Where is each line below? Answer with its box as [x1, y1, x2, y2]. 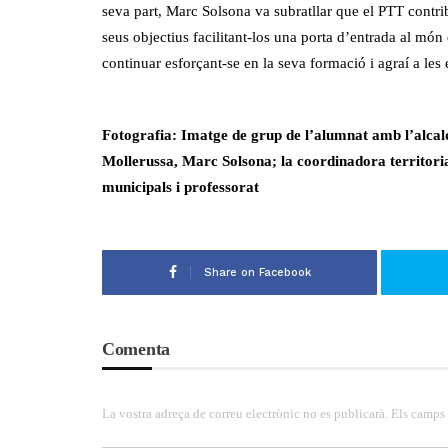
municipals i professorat [102, 178, 259, 195]
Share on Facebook [203, 265, 311, 279]
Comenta [102, 338, 170, 359]
